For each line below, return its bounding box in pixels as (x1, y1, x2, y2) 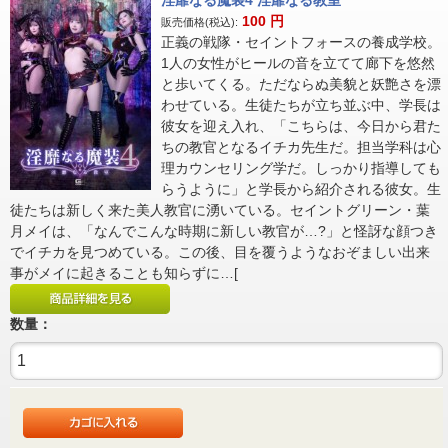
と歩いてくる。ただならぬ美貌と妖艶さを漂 (161, 76, 441, 93)
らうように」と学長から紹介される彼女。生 (161, 181, 441, 198)
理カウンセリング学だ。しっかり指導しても (161, 160, 441, 177)
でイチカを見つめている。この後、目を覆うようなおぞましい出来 (10, 244, 430, 261)
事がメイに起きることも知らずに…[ (10, 265, 238, 282)
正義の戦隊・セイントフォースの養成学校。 (161, 34, 441, 51)
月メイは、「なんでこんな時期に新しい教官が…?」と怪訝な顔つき (10, 223, 438, 240)
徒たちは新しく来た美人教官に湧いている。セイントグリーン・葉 (10, 202, 430, 219)
